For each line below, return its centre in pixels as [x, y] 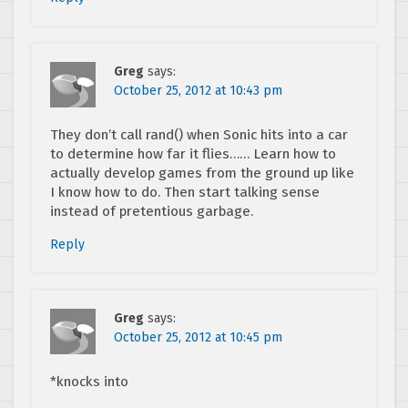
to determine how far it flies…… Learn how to [193, 153]
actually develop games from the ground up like [202, 173]
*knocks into [89, 381]
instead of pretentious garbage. [152, 211]
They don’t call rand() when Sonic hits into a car [199, 134]
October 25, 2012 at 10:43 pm [198, 90]
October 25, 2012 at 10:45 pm [198, 337]
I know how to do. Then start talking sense [185, 192]
